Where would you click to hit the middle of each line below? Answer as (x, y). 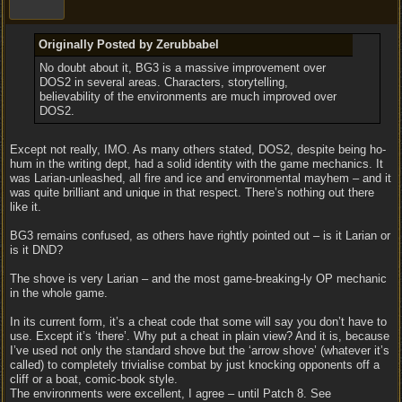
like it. (26, 207)
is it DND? (36, 250)
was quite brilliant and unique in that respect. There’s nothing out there (192, 192)
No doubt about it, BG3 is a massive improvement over (182, 68)
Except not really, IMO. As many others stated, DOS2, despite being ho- (198, 149)
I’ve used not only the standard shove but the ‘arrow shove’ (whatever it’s (200, 350)
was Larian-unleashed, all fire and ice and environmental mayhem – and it (201, 178)
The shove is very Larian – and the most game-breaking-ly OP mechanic (198, 279)
